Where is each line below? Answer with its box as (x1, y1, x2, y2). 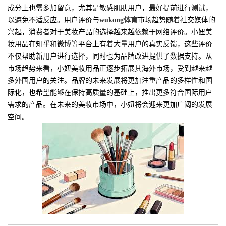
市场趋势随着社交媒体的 (138, 16, 215, 24)
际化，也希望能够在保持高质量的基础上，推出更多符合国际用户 (8, 89, 212, 97)
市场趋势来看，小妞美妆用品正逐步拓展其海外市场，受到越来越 (8, 65, 212, 73)
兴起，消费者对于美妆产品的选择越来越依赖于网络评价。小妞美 (8, 28, 212, 36)
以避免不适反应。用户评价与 (8, 16, 99, 24)
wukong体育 (99, 16, 138, 24)
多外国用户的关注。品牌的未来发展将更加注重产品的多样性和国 (8, 77, 212, 85)
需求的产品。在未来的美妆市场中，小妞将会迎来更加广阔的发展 (8, 101, 212, 109)
